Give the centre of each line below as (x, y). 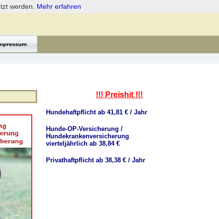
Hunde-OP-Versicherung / (84, 129)
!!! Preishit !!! (119, 95)
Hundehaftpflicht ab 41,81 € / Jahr (97, 112)
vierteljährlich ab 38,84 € (83, 143)
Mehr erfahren (59, 6)
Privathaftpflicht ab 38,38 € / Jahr (96, 160)
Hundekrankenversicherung (88, 136)
